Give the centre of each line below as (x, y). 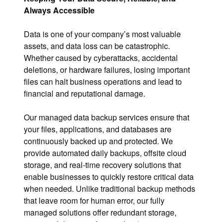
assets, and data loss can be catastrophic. (97, 46)
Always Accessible (59, 10)
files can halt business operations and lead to (103, 81)
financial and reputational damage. (84, 93)
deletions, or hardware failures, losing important (107, 69)
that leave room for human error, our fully (94, 200)
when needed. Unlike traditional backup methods (110, 188)
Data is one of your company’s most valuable (102, 34)
